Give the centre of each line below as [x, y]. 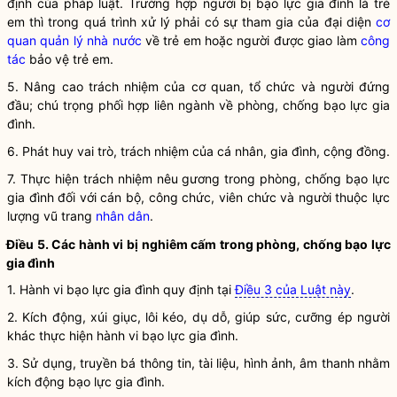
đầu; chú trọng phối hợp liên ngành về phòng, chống [165, 105]
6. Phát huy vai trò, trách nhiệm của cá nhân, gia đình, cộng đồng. [198, 151]
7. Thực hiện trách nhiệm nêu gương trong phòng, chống [177, 179]
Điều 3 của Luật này [293, 289]
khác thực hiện [52, 335]
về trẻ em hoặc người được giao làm [251, 40]
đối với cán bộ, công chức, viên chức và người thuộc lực [222, 197]
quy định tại [197, 289]
